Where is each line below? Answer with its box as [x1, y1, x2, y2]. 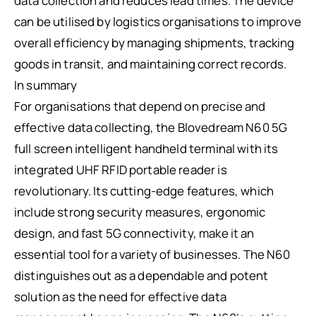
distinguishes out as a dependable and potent [14, 267, 269, 284]
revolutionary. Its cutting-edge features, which [14, 183, 274, 200]
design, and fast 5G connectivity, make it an [14, 225, 255, 242]
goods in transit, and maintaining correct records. [14, 56, 287, 73]
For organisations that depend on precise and [14, 98, 266, 115]
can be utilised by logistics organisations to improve [14, 13, 301, 30]
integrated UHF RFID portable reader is [14, 162, 227, 178]
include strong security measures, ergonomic [14, 204, 266, 221]
